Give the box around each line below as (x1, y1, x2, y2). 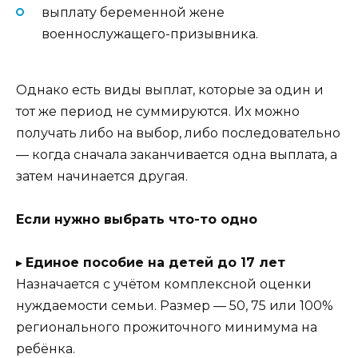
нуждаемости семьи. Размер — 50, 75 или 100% (16, 298, 333, 314)
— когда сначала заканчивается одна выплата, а (16, 146, 337, 162)
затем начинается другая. (16, 168, 188, 184)
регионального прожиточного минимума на (16, 320, 317, 336)
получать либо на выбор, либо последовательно (16, 125, 340, 141)
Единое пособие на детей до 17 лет (26, 255, 285, 271)
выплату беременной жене (42, 4, 225, 20)
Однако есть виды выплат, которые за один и (16, 82, 324, 97)
